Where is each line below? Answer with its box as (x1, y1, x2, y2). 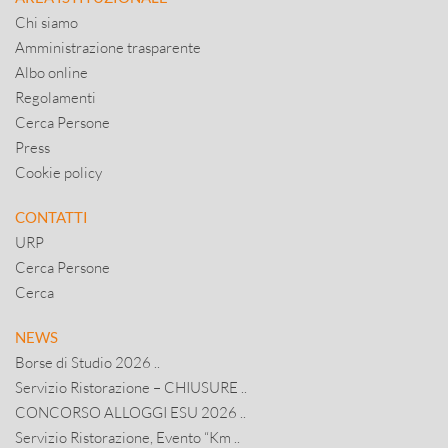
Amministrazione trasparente (15, 38, 201, 56)
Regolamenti (15, 88, 96, 106)
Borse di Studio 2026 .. (15, 353, 160, 371)
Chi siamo (15, 13, 78, 31)
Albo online (15, 63, 88, 81)
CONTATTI (15, 208, 88, 226)
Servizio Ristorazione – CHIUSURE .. (15, 378, 247, 396)
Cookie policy (15, 163, 102, 181)
